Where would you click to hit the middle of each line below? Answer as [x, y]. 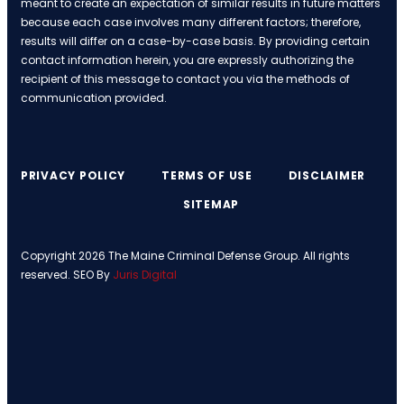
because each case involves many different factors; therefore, [191, 22]
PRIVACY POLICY [73, 175]
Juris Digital [145, 274]
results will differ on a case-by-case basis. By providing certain [195, 41]
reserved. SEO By [67, 274]
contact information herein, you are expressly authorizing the [187, 60]
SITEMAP [211, 204]
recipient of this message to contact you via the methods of [185, 78]
